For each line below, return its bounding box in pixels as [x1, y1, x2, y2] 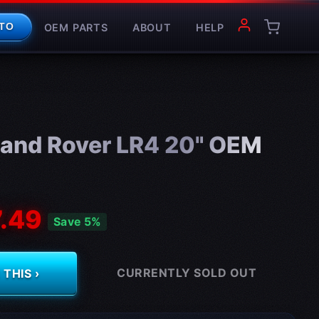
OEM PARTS [43, 21, 108, 33]
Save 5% [53, 214, 102, 229]
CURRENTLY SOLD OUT [117, 266, 256, 280]
